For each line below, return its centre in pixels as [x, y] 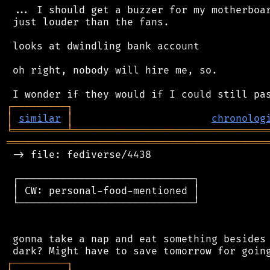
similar [40, 118]
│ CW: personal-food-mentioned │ [103, 191]
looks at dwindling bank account [103, 46]
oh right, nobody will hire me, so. [112, 70]
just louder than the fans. [88, 22]
